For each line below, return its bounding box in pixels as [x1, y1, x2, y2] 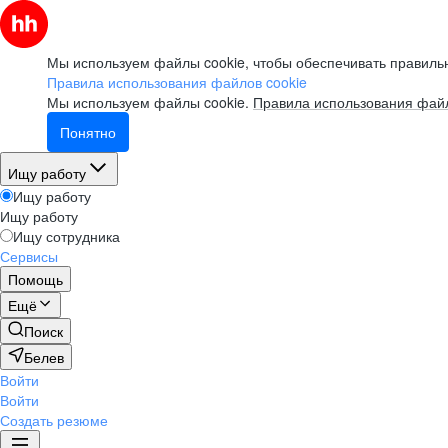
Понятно [60, 122, 116, 142]
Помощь [8, 269, 63, 289]
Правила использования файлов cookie [47, 72, 307, 92]
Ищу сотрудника [13, 226, 120, 246]
